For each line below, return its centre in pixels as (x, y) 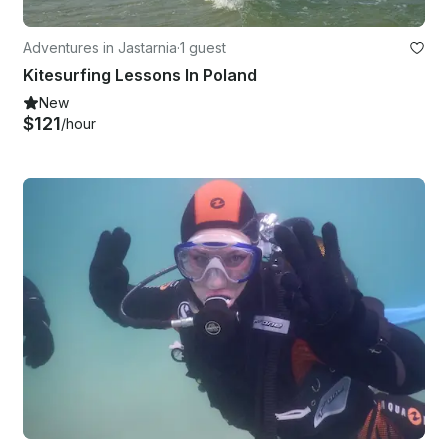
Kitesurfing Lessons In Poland (140, 75)
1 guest (203, 48)
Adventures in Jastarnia (100, 48)
